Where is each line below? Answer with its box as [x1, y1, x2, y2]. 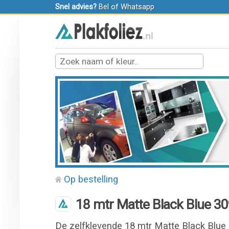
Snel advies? [55, 2, 97, 11]
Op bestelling [64, 174, 119, 185]
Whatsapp [120, 2, 154, 11]
